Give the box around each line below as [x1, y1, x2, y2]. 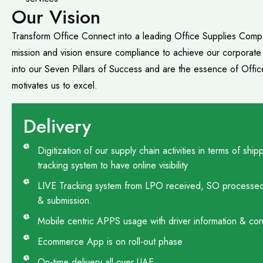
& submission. [37, 194, 92, 208]
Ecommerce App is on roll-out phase [37, 235, 183, 249]
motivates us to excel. [12, 79, 97, 93]
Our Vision [12, 4, 100, 31]
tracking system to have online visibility [37, 159, 188, 173]
